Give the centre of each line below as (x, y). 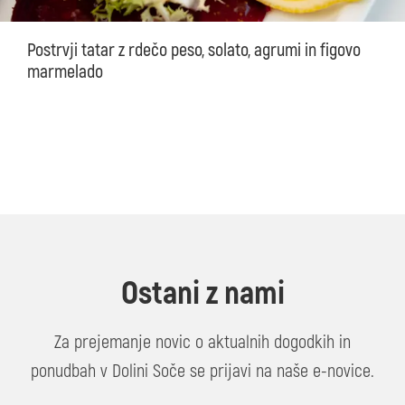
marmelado (65, 71)
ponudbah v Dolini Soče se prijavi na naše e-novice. (202, 371)
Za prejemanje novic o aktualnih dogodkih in (202, 342)
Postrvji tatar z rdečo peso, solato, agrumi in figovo (194, 50)
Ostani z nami (202, 293)
